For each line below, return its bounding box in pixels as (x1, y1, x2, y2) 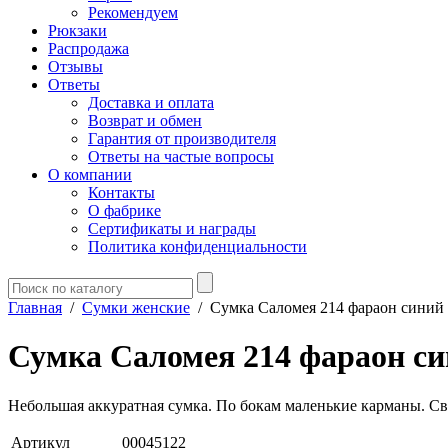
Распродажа (48, 40, 129, 57)
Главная (8, 299, 62, 316)
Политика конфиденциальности (88, 238, 307, 255)
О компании (48, 166, 132, 183)
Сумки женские (82, 299, 190, 316)
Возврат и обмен (88, 112, 202, 129)
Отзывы (48, 58, 103, 75)
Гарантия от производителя (88, 130, 276, 147)
